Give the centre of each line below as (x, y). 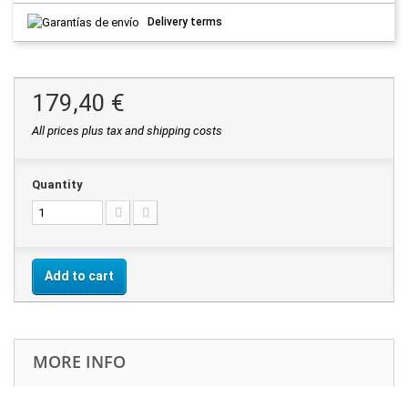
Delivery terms (185, 21)
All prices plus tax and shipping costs (127, 130)
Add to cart (79, 275)
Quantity (57, 184)
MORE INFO (79, 361)
